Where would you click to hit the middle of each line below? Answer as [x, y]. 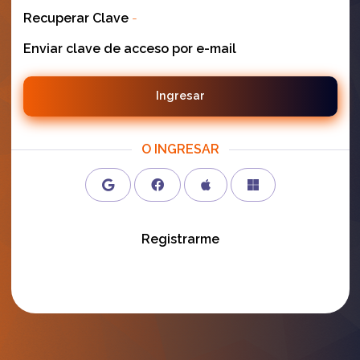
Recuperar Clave [76, 18]
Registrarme [180, 239]
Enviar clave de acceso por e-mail [129, 48]
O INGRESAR [180, 149]
